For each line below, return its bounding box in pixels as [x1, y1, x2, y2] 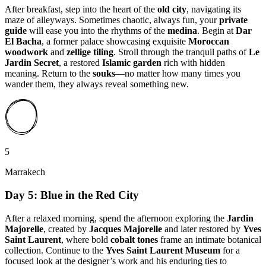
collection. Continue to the [5, 245, 106, 255]
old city [157, 4, 186, 15]
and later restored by [162, 223, 243, 234]
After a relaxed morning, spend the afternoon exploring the [5, 213, 227, 223]
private [219, 15, 248, 26]
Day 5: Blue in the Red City [5, 188, 139, 201]
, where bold [61, 234, 110, 245]
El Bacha [5, 36, 42, 47]
